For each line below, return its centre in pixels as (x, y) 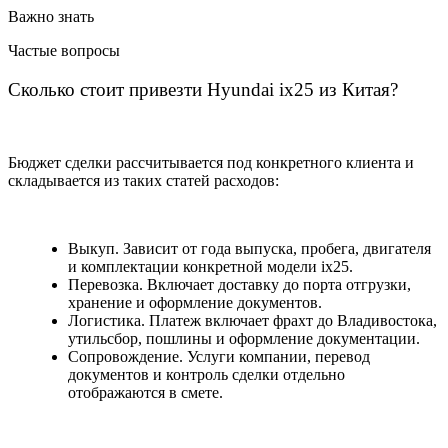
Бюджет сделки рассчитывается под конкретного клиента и (211, 162)
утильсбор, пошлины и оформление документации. (244, 338)
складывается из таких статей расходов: (143, 180)
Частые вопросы (64, 51)
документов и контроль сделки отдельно (206, 374)
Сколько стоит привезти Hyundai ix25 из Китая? (203, 89)
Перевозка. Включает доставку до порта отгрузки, (239, 284)
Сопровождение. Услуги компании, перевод (219, 356)
